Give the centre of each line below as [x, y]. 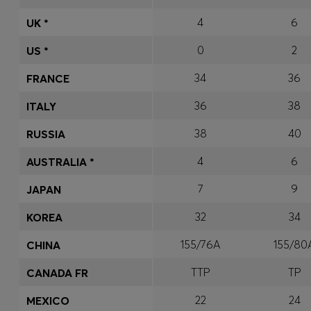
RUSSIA [46, 134]
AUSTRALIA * [60, 162]
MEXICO [48, 301]
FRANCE [48, 78]
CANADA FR [57, 273]
